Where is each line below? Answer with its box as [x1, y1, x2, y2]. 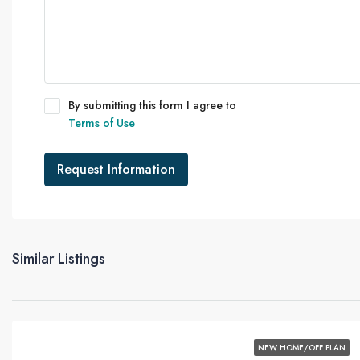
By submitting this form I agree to [68, 97, 236, 113]
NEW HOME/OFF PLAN [258, 342, 346, 354]
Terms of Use [68, 115, 135, 131]
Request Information [57, 160, 175, 178]
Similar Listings [12, 248, 105, 269]
